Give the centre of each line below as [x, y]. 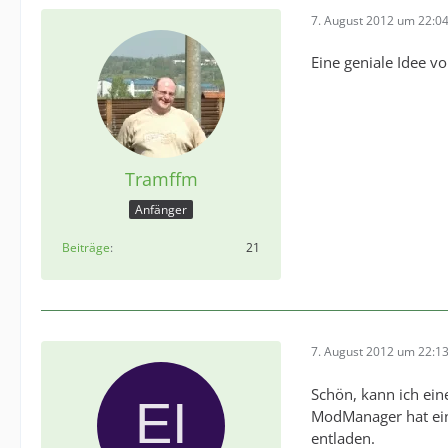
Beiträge [86, 247]
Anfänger [161, 209]
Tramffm [161, 179]
